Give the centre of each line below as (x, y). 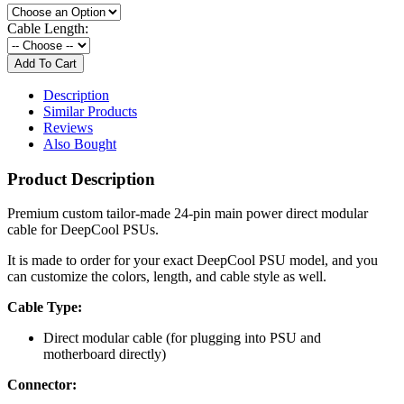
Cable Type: (45, 308)
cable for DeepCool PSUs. (83, 230)
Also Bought (80, 143)
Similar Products (90, 111)
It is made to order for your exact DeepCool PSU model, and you (193, 261)
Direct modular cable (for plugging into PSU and (182, 338)
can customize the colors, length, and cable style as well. (167, 277)
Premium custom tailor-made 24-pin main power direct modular (188, 214)
